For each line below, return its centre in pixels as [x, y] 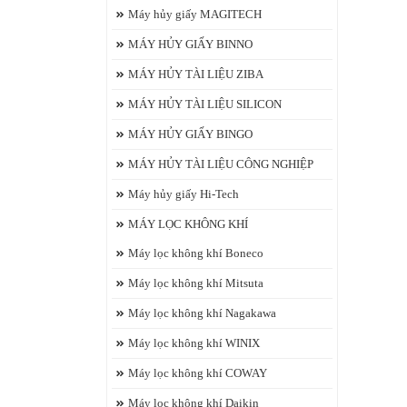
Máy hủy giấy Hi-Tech [184, 194]
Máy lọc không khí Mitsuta [196, 283]
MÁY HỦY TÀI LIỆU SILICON [205, 104]
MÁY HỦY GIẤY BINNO [190, 44]
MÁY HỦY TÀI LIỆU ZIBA [196, 74]
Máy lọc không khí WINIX [194, 343]
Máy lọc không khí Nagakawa [202, 313]
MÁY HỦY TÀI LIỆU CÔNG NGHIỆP [221, 164]
